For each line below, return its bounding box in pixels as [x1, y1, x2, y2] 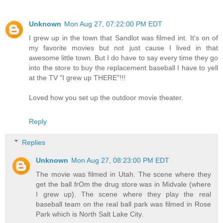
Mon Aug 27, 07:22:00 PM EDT [64, 20, 162, 28]
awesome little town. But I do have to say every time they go [29, 54, 218, 62]
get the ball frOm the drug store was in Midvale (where [36, 180, 211, 188]
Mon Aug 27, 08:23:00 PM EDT [71, 156, 170, 164]
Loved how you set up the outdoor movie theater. [29, 94, 183, 102]
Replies [22, 138, 46, 146]
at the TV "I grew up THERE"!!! [29, 74, 125, 82]
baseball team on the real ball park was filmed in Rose [36, 200, 211, 208]
